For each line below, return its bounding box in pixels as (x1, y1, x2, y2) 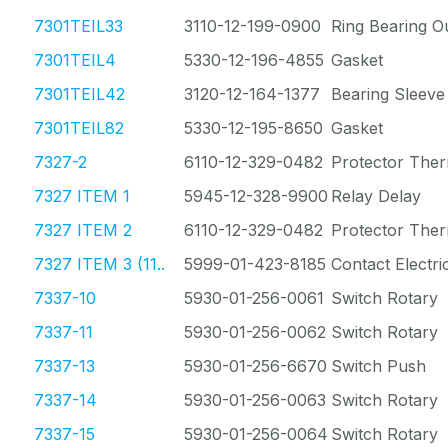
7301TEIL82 (34, 118, 124, 138)
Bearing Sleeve (331, 84, 445, 104)
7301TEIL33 (34, 16, 123, 36)
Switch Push (331, 356, 426, 376)
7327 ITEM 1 (34, 186, 130, 206)
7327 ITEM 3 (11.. (34, 254, 165, 274)
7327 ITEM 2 (34, 220, 132, 240)
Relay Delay (331, 186, 421, 206)
